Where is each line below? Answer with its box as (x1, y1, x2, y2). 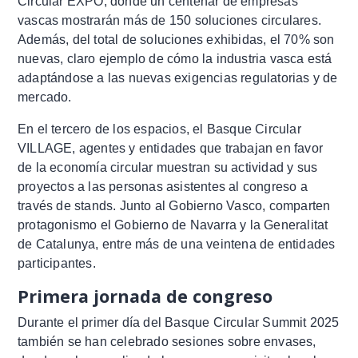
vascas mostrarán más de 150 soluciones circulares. (18, 13, 322, 27)
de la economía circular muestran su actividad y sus (18, 160, 318, 174)
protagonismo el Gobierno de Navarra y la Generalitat (18, 217, 328, 232)
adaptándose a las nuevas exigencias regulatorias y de (18, 70, 338, 85)
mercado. (18, 89, 72, 104)
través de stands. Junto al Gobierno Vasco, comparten (18, 198, 331, 213)
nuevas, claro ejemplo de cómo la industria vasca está (18, 51, 332, 66)
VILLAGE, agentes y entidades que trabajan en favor (18, 141, 324, 155)
